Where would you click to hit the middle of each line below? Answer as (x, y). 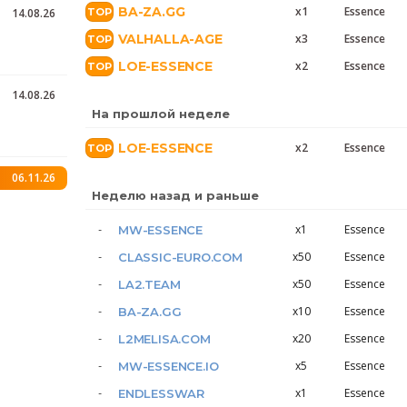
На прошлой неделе (161, 114)
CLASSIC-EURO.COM (180, 257)
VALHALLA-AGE (170, 39)
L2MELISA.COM (164, 339)
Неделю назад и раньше (175, 195)
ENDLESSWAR (161, 393)
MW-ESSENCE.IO (169, 366)
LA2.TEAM (149, 284)
